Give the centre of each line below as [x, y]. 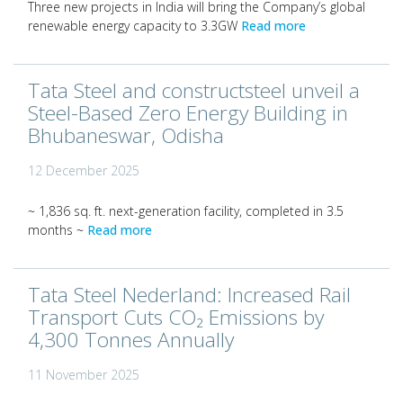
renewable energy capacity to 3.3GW [134, 26]
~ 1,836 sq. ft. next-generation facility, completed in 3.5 [186, 211]
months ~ [58, 230]
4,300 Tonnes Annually [131, 340]
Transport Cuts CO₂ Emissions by [176, 317]
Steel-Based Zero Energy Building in [188, 113]
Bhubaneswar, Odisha [126, 135]
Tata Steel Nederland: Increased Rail [189, 295]
